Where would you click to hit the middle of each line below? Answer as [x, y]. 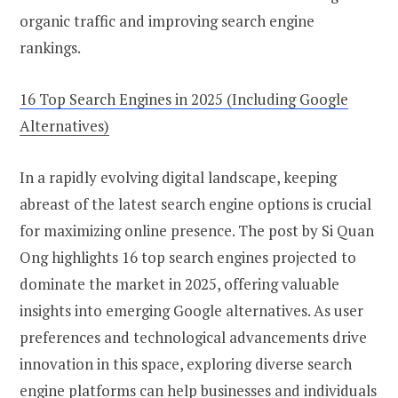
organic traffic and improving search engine [167, 21]
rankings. [50, 48]
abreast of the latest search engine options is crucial [195, 204]
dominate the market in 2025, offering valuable [179, 284]
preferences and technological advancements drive [193, 338]
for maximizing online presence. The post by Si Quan [197, 231]
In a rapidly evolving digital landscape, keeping [178, 178]
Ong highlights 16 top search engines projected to [188, 258]
